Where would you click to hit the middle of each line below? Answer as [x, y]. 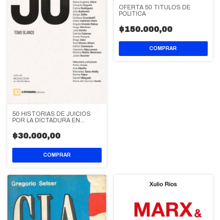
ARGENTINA [30, 126]
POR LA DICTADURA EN [46, 120]
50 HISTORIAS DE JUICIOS [52, 114]
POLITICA [132, 14]
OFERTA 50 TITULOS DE [154, 7]
